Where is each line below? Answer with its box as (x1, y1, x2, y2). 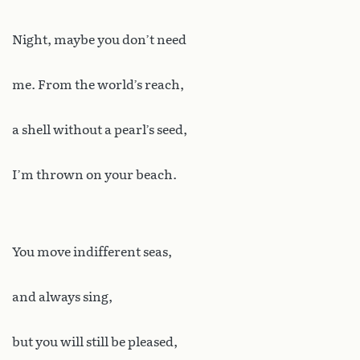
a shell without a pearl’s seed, (12, 122, 187, 138)
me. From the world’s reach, (12, 77, 184, 93)
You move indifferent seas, (12, 244, 172, 260)
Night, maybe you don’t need (12, 32, 186, 48)
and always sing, (12, 289, 112, 305)
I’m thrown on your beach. (12, 167, 177, 183)
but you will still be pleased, (12, 334, 178, 350)
